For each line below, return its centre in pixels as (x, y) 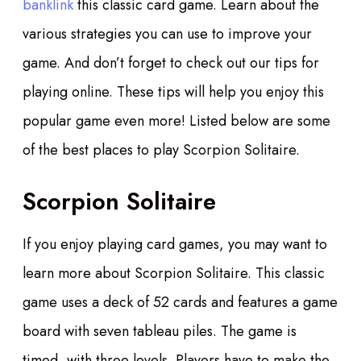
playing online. (68, 92)
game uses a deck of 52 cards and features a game (180, 303)
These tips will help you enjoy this (218, 92)
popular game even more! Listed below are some (176, 121)
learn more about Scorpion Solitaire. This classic (174, 274)
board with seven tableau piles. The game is (160, 332)
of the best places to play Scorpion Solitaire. (161, 150)
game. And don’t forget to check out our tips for (171, 63)
